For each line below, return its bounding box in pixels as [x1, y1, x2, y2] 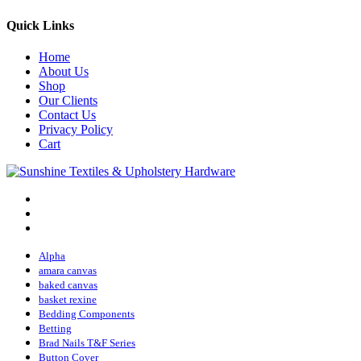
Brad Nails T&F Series [39, 337, 135, 350]
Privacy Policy [39, 122, 113, 137]
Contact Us [39, 108, 96, 122]
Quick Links [6, 19, 74, 33]
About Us [39, 64, 89, 79]
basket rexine [39, 293, 97, 306]
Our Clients [39, 93, 98, 108]
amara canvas [39, 264, 97, 277]
